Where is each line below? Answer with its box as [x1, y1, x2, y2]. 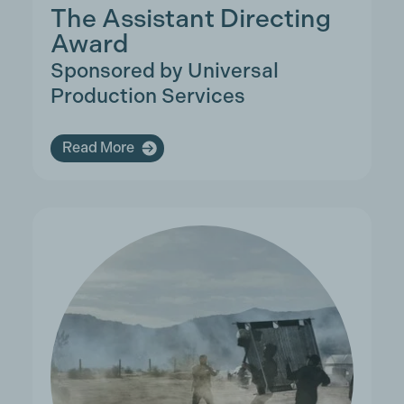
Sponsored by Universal [50, 58, 279, 82]
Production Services [50, 83, 245, 107]
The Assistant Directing [50, 3, 331, 33]
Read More [61, 139, 134, 157]
